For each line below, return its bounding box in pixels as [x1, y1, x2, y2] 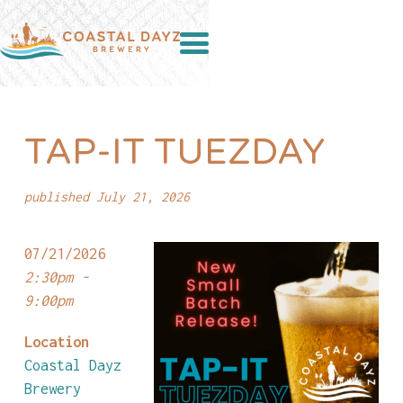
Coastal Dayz [23, 356, 121, 373]
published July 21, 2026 [23, 189, 190, 204]
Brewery [23, 380, 81, 397]
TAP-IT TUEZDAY [23, 130, 325, 174]
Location [23, 333, 89, 350]
